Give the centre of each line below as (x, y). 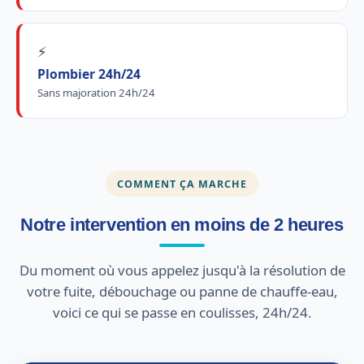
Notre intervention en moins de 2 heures (182, 225)
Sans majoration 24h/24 (96, 93)
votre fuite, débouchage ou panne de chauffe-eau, (182, 291)
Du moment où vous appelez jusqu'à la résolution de (182, 270)
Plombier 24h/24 (89, 74)
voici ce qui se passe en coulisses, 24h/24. (182, 312)
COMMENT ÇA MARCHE (182, 184)
